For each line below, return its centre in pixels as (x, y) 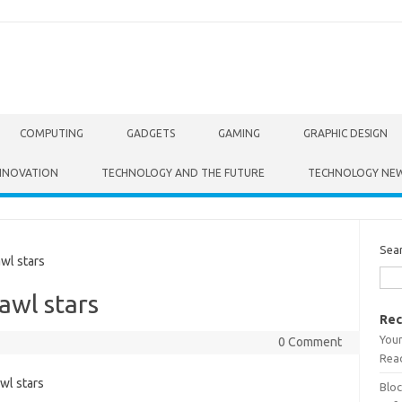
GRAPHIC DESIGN (345, 133)
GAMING (239, 133)
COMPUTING (52, 133)
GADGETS (151, 133)
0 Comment (310, 342)
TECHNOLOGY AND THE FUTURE (183, 173)
